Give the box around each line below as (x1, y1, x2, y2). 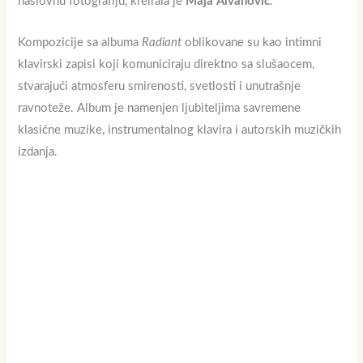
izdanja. (18, 145, 58, 158)
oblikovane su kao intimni (181, 36, 322, 49)
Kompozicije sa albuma (18, 36, 143, 49)
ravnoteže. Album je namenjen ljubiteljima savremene (18, 101, 301, 114)
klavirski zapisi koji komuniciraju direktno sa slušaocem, (18, 58, 315, 70)
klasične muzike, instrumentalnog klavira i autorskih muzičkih (18, 123, 342, 136)
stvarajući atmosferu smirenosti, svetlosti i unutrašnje (18, 79, 301, 92)
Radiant (142, 36, 182, 49)
